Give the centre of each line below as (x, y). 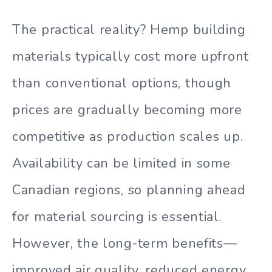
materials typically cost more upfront (131, 56)
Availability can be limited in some (121, 163)
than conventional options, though (122, 83)
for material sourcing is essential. (117, 216)
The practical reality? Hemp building (129, 29)
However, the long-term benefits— (125, 243)
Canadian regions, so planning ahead (129, 190)
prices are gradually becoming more (127, 110)
